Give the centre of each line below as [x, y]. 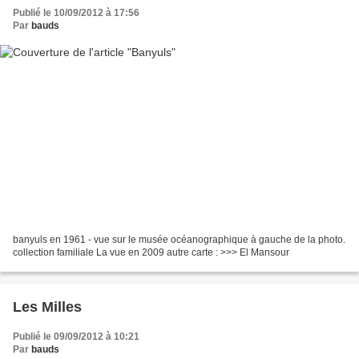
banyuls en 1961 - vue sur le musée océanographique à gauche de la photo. [179, 240]
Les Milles [47, 307]
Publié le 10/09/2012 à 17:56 [76, 12]
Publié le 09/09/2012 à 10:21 [76, 337]
